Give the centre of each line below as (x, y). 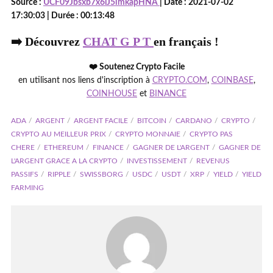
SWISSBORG (101, 174)
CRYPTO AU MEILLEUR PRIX (58, 134)
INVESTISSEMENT (157, 161)
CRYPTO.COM (179, 80)
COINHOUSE (112, 94)
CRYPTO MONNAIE (148, 134)
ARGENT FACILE (101, 121)
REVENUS (213, 161)
